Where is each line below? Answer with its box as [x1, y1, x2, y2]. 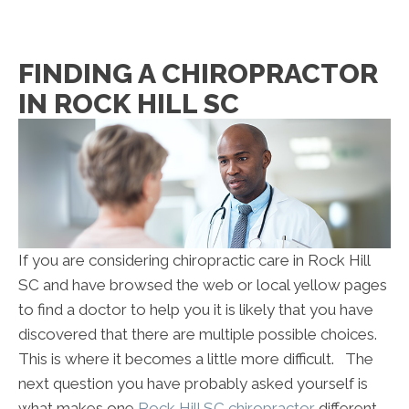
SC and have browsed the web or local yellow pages [18, 276, 387, 295]
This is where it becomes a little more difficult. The [18, 350, 373, 369]
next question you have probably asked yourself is [18, 374, 368, 393]
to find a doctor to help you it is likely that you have [18, 300, 373, 320]
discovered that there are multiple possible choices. [18, 325, 381, 344]
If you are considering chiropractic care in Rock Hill [18, 251, 370, 270]
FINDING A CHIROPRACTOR [18, 57, 378, 89]
